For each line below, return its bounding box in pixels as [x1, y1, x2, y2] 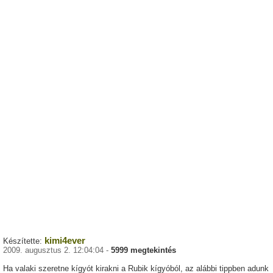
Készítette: [3, 236, 44, 246]
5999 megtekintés [111, 246, 176, 255]
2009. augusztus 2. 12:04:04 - [3, 246, 111, 255]
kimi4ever [44, 235, 85, 246]
